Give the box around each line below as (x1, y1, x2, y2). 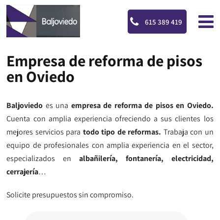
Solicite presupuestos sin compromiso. (6, 190, 134, 200)
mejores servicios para (6, 127, 81, 137)
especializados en (6, 153, 79, 164)
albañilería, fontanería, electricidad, (79, 153, 214, 164)
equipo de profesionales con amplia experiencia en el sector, (6, 140, 214, 150)
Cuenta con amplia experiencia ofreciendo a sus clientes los (6, 113, 214, 124)
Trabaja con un (161, 127, 214, 137)
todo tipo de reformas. (81, 127, 162, 137)
